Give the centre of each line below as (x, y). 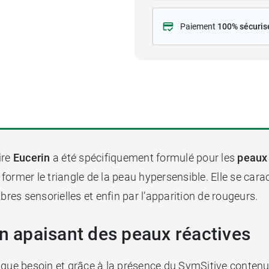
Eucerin (30, 157)
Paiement (199, 26)
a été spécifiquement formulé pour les (144, 157)
